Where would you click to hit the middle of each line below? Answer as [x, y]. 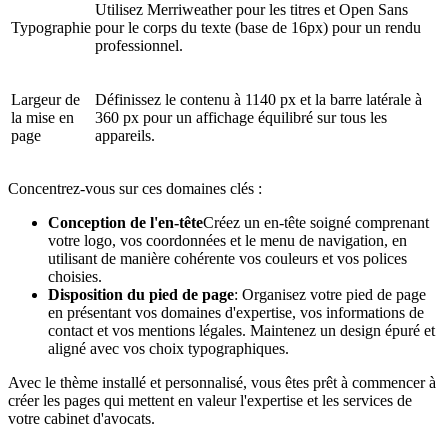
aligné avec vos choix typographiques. [168, 348]
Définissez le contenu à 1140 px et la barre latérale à [258, 99]
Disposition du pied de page [141, 294]
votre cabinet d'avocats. [81, 418]
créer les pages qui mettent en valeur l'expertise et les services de [210, 400]
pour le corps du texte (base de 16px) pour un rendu [258, 27]
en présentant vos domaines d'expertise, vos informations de [236, 312]
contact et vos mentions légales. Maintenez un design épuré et [241, 330]
